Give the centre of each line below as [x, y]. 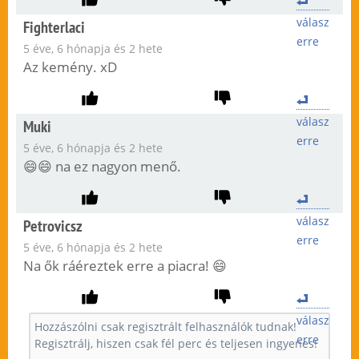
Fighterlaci [54, 28]
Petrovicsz [52, 226]
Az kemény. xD [70, 67]
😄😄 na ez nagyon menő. [102, 167]
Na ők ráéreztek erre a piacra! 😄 [125, 266]
